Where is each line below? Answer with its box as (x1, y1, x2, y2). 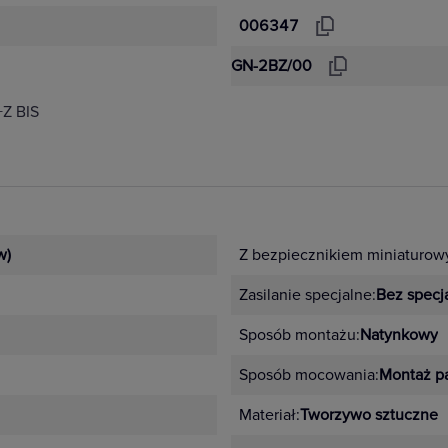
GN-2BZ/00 (231, 56, 312, 76)
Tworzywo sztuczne (300, 405, 438, 425)
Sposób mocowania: (239, 365, 379, 385)
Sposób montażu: (239, 325, 360, 345)
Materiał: (239, 405, 300, 425)
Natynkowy (360, 325, 438, 345)
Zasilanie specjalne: (239, 285, 376, 305)
